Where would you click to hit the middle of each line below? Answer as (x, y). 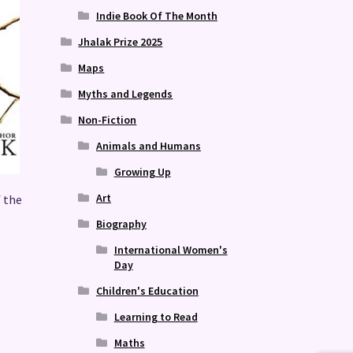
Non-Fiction (108, 119)
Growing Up (142, 171)
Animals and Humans (148, 145)
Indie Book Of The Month (156, 15)
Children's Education (147, 290)
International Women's (171, 249)
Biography (121, 223)
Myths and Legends (126, 93)
